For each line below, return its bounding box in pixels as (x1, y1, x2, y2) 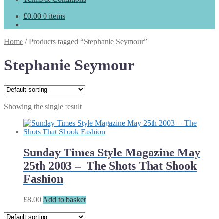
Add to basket (43, 195, 86, 204)
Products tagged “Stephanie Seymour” (29, 37, 147, 45)
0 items (43, 12, 65, 20)
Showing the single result (4, 102, 82, 110)
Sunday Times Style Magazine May (23, 146, 200, 159)
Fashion (23, 172, 63, 185)
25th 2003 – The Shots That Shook (23, 159, 197, 172)
